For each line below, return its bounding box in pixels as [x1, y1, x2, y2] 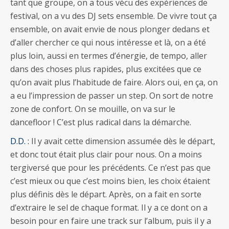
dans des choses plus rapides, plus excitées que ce [10, 63, 201, 75]
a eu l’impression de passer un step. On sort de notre [10, 89, 213, 101]
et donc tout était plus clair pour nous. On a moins [10, 148, 202, 160]
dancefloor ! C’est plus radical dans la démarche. [10, 116, 191, 128]
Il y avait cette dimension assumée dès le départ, [29, 135, 215, 147]
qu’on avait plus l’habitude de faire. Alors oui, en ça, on [10, 76, 218, 88]
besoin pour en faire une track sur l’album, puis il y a [10, 215, 211, 226]
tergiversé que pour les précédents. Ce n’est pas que [10, 162, 211, 173]
